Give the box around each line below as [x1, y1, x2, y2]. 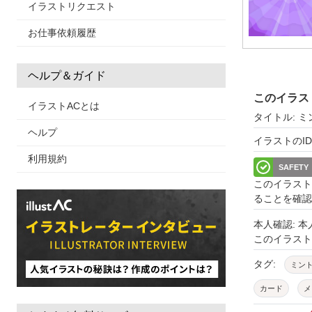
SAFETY [279, 163, 309, 172]
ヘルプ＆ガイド [28, 70, 106, 81]
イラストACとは [28, 100, 100, 111]
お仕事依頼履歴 [28, 27, 96, 38]
